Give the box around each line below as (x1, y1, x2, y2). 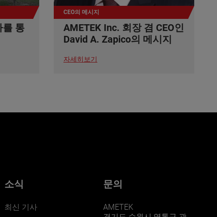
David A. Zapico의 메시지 (63, 33, 172, 45)
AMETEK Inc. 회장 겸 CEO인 (63, 21, 184, 33)
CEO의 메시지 (63, 8, 99, 15)
